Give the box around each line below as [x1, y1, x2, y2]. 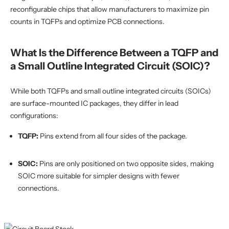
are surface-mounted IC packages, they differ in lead [10, 99, 178, 108]
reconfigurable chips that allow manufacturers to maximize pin [10, 5, 209, 14]
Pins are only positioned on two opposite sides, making [38, 159, 214, 168]
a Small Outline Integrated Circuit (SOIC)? [10, 60, 210, 72]
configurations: [10, 111, 58, 120]
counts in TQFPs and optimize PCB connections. [10, 17, 165, 26]
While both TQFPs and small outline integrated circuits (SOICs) [10, 86, 211, 96]
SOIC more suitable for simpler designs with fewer [18, 171, 179, 180]
